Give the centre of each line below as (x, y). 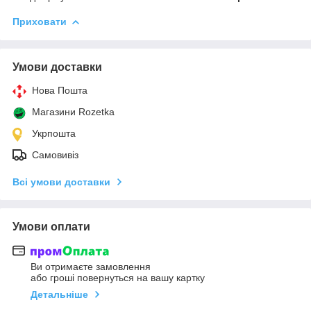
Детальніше (59, 295)
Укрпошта (54, 133)
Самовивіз (55, 154)
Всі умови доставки (61, 182)
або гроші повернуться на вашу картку (118, 278)
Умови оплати (51, 226)
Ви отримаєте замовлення (91, 267)
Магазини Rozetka (73, 111)
